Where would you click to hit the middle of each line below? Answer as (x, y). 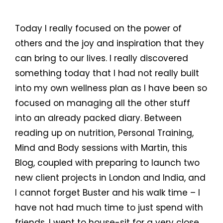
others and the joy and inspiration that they (110, 44)
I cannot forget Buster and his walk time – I (108, 193)
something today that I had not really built (107, 73)
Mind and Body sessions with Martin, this (101, 148)
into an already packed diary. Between (98, 118)
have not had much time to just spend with (109, 208)
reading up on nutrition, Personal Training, (104, 133)
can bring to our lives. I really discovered (102, 58)
